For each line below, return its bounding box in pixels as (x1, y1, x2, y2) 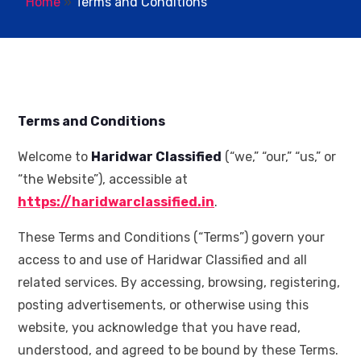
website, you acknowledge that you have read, (18, 320, 301, 336)
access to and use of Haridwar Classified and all (18, 252, 307, 268)
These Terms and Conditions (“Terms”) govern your (18, 230, 325, 246)
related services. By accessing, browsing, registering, (18, 275, 340, 291)
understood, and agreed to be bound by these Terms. (18, 342, 338, 359)
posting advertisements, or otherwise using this (18, 297, 309, 313)
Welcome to (18, 149, 91, 165)
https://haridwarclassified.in (18, 194, 214, 210)
